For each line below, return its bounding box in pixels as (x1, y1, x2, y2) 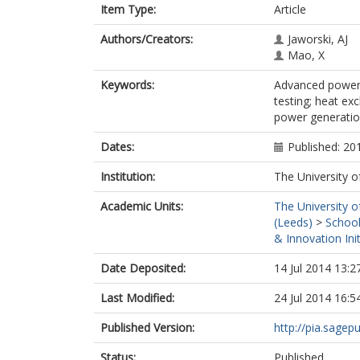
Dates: (100, 139, 134, 154)
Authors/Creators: (100, 31, 193, 47)
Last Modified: (100, 290, 174, 305)
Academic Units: (100, 198, 183, 214)
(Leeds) (274, 215, 313, 230)
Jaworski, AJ (288, 31, 348, 47)
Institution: (100, 169, 155, 184)
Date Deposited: (100, 260, 186, 276)
